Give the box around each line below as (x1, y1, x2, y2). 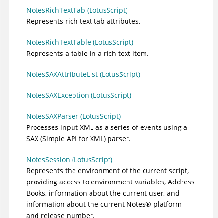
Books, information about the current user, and (26, 188, 180, 198)
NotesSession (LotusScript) (26, 155, 112, 164)
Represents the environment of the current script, (26, 166, 189, 176)
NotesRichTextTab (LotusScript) (26, 5, 127, 15)
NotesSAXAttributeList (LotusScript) (26, 70, 140, 79)
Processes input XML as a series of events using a (26, 123, 187, 132)
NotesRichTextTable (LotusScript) (26, 37, 133, 47)
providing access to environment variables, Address (26, 177, 195, 187)
